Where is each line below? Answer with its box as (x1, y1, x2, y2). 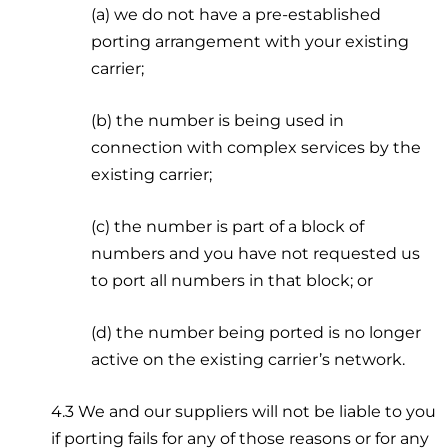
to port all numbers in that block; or (91, 270, 374, 290)
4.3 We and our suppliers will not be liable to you (51, 401, 437, 421)
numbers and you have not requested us (91, 243, 421, 263)
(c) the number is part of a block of (91, 216, 365, 236)
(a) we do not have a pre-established (91, 4, 382, 24)
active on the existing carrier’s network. (91, 349, 406, 369)
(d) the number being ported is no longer (91, 322, 422, 342)
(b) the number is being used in (91, 110, 345, 130)
